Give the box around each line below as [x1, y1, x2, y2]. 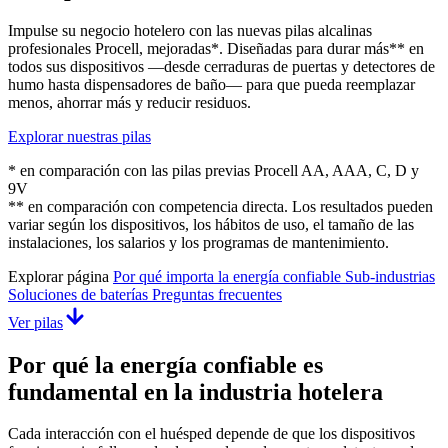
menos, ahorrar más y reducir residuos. [8, 93, 251, 111]
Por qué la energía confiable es [8, 351, 323, 378]
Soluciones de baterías [8, 285, 152, 303]
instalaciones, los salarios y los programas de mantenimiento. [8, 233, 389, 251]
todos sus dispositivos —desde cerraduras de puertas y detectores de [8, 57, 435, 75]
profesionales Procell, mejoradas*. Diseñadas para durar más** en [8, 39, 424, 57]
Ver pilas [8, 313, 63, 331]
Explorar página [8, 267, 109, 285]
